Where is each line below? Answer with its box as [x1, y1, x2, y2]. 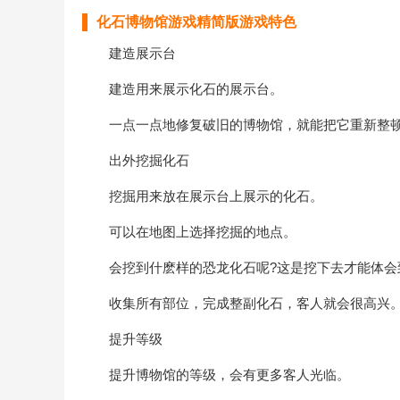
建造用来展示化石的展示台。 [82, 81, 283, 96]
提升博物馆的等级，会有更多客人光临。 [82, 367, 350, 382]
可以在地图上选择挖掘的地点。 [82, 224, 296, 239]
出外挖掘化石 [82, 153, 189, 168]
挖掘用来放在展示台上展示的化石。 [82, 188, 323, 204]
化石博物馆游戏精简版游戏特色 [96, 14, 296, 29]
